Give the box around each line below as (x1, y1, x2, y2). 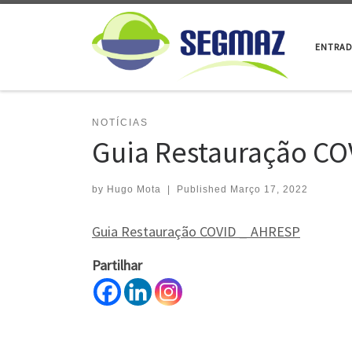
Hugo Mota (107, 184, 161, 196)
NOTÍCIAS (92, 116, 148, 128)
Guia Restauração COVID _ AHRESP (92, 222, 300, 241)
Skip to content (21, 15, 97, 30)
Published (176, 184, 230, 196)
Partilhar (92, 256, 142, 275)
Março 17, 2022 (229, 184, 308, 196)
